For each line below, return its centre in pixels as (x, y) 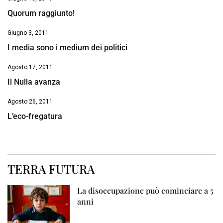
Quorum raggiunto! (41, 13)
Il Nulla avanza (34, 82)
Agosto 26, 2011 (30, 102)
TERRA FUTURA (51, 169)
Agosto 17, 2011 (30, 67)
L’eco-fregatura (35, 116)
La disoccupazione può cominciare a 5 (146, 191)
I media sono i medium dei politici (67, 48)
